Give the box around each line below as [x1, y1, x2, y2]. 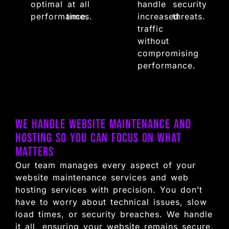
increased [137, 11, 179, 21]
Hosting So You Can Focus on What [15, 130, 181, 146]
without [137, 35, 169, 46]
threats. [173, 11, 206, 21]
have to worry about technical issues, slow [15, 196, 207, 207]
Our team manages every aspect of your [15, 159, 196, 170]
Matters [15, 144, 54, 160]
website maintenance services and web [15, 172, 189, 182]
